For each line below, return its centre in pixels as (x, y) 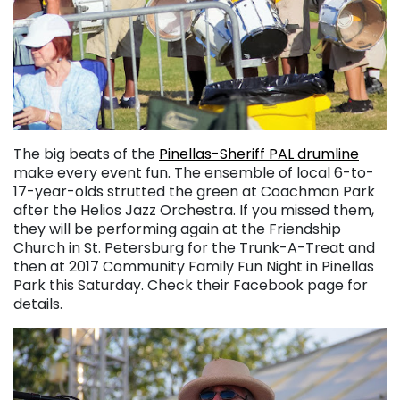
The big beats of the (86, 154)
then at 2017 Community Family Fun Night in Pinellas (194, 267)
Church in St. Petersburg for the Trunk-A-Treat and (194, 248)
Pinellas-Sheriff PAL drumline (259, 154)
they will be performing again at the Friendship (177, 229)
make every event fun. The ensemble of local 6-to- (194, 173)
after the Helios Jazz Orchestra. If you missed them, (194, 211)
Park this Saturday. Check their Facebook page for (191, 286)
